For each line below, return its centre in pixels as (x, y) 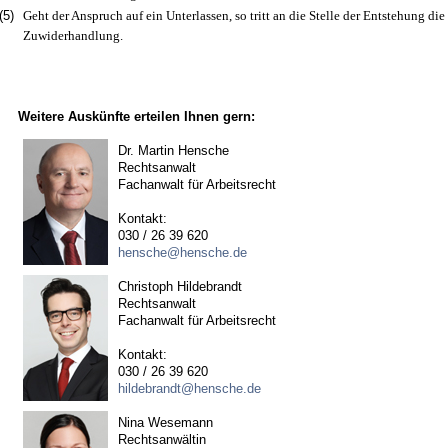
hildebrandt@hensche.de (189, 388)
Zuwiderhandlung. (72, 35)
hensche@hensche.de (182, 252)
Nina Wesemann (165, 422)
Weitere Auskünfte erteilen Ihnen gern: (136, 116)
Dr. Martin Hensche (173, 150)
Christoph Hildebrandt (179, 286)
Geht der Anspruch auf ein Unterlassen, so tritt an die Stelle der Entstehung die (233, 15)
